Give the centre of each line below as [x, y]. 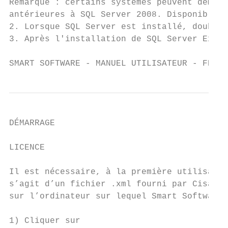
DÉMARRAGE [32, 123]
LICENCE [27, 148]
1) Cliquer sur [45, 221]
